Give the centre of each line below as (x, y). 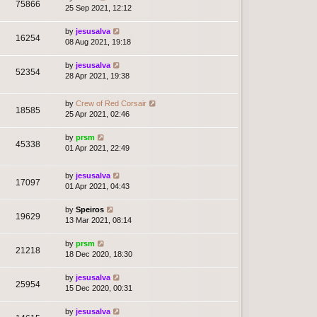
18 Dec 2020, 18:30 (99, 254)
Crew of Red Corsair (111, 104)
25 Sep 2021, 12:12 (98, 7)
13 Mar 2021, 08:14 (98, 220)
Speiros (90, 210)
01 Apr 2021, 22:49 (97, 148)
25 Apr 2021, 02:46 (97, 114)
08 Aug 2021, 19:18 (98, 41)
